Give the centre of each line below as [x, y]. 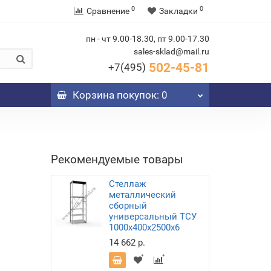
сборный [128, 206]
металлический [142, 195]
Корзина [93, 95]
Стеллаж [127, 184]
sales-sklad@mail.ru [171, 51]
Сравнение [108, 11]
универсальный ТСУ [152, 217]
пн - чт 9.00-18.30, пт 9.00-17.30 [148, 39]
